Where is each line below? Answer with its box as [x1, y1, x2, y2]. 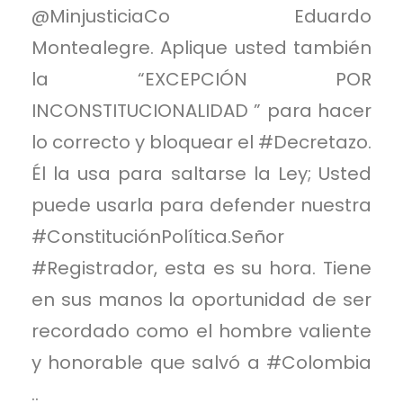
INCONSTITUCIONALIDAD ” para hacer [31, 97, 372, 123]
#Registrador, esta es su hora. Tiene [31, 255, 372, 281]
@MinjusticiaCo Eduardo [31, 3, 372, 29]
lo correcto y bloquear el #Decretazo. [31, 129, 372, 155]
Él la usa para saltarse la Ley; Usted [31, 160, 372, 186]
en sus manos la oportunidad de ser [31, 286, 372, 312]
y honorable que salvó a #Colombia [31, 349, 372, 375]
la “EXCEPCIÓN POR [31, 66, 372, 92]
